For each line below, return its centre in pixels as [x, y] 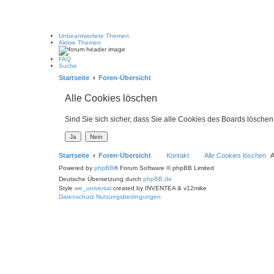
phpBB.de [157, 179]
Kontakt [178, 155]
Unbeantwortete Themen [94, 36]
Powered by [76, 168]
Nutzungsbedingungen [128, 197]
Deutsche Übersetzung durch [101, 179]
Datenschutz [76, 197]
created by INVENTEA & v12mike [159, 188]
